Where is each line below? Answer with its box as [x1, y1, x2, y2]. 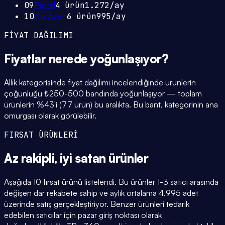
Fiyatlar [4, 51, 49, 67]
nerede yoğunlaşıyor [48, 51, 162, 67]
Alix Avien [34, 11, 67, 22]
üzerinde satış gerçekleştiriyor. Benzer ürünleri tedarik [4, 198, 189, 209]
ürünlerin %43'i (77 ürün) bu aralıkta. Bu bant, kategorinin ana [4, 99, 218, 110]
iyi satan [60, 150, 106, 166]
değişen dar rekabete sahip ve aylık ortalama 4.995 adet [4, 187, 198, 198]
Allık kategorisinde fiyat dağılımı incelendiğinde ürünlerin [4, 77, 196, 88]
